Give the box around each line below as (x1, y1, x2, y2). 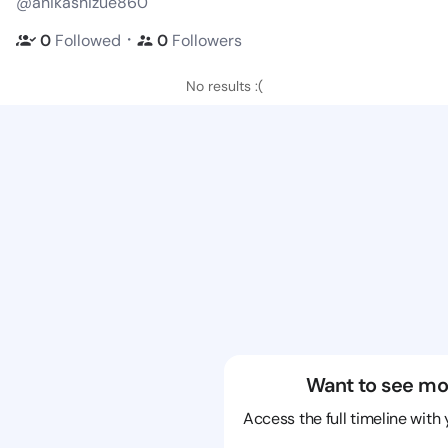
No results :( (185, 77, 263, 95)
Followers (172, 29, 242, 51)
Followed (55, 29, 121, 51)
